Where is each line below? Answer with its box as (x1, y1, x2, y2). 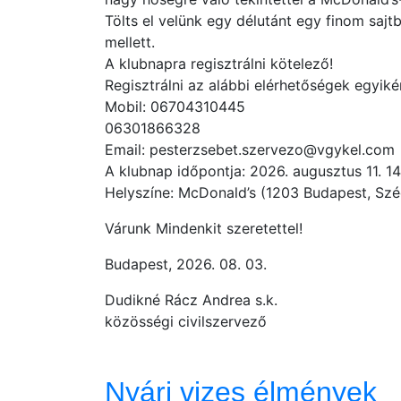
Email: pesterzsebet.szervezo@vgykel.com (105, 141, 395, 158)
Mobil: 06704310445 (105, 98, 245, 115)
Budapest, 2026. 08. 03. (105, 255, 267, 273)
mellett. (105, 33, 155, 51)
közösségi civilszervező (105, 312, 267, 330)
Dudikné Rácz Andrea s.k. (105, 291, 277, 309)
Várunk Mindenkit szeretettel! (105, 219, 303, 237)
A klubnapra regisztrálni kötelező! (105, 55, 333, 73)
